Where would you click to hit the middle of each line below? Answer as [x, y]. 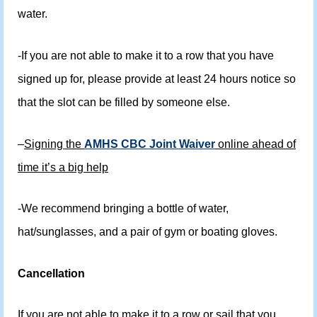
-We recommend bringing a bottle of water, [123, 209]
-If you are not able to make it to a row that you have [146, 56]
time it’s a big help [63, 167]
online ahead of [255, 144]
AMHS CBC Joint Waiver [150, 144]
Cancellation [51, 273]
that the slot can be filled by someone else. [125, 103]
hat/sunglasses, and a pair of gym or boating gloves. [148, 232]
